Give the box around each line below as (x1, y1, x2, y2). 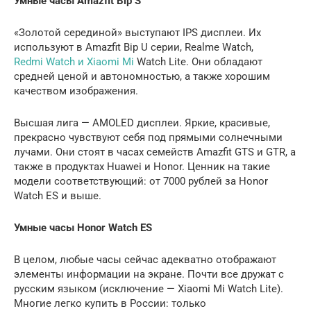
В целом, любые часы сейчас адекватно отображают (14, 253, 276, 266)
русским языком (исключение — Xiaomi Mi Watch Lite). (14, 282, 283, 295)
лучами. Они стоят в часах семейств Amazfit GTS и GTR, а (14, 145, 296, 158)
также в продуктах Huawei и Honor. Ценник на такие (14, 160, 270, 173)
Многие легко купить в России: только (14, 296, 206, 310)
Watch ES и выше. (14, 189, 101, 202)
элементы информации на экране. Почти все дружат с (14, 267, 284, 280)
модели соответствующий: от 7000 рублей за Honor (14, 174, 268, 187)
